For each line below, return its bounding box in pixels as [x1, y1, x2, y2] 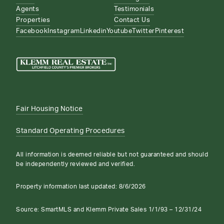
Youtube [106, 27, 132, 34]
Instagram [47, 27, 80, 34]
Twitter [132, 27, 155, 34]
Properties [16, 16, 50, 23]
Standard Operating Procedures [16, 127, 125, 134]
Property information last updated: [16, 183, 119, 190]
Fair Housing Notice [16, 105, 83, 112]
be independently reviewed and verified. [16, 160, 135, 167]
